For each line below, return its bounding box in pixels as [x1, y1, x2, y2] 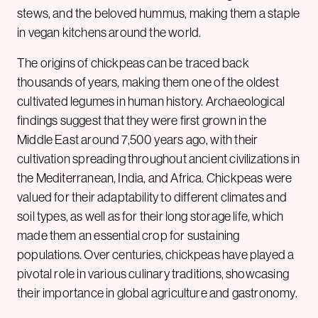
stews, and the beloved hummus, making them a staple [17, 6, 300, 21]
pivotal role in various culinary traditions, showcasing [17, 266, 289, 281]
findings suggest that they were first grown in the [17, 113, 266, 128]
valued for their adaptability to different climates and [17, 190, 287, 204]
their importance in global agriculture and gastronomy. [17, 285, 297, 300]
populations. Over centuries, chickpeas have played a [17, 247, 295, 262]
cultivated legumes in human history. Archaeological [17, 94, 285, 109]
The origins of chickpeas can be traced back [17, 55, 249, 70]
